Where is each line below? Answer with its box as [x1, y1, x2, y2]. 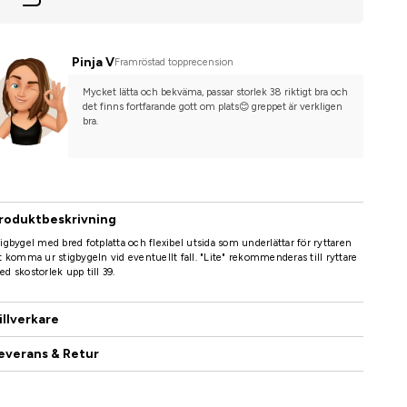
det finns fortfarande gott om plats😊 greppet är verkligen [82, 101, 342, 114]
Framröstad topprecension [114, 55, 233, 68]
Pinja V [71, 55, 114, 71]
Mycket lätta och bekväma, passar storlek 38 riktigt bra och [82, 86, 348, 99]
